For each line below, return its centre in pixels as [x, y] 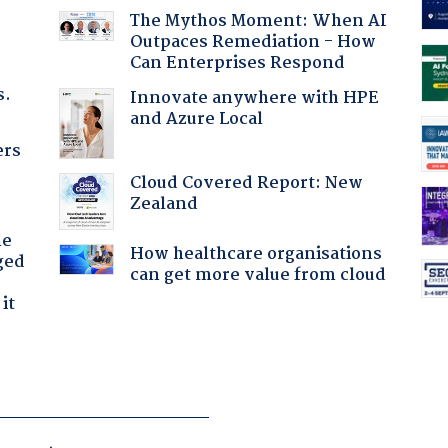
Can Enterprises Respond [237, 63]
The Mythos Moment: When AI [258, 21]
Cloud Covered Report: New [246, 183]
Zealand [163, 204]
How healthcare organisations [255, 254]
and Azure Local [196, 119]
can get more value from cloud [257, 275]
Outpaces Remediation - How [252, 42]
